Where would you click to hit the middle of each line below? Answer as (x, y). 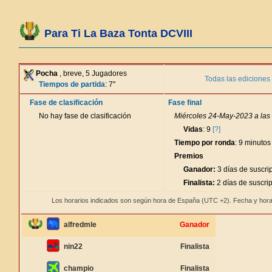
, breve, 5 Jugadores (92, 73)
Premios (189, 156)
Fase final (185, 103)
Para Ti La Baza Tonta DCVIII (118, 33)
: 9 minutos (253, 143)
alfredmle (80, 225)
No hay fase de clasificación (85, 116)
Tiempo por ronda (205, 143)
